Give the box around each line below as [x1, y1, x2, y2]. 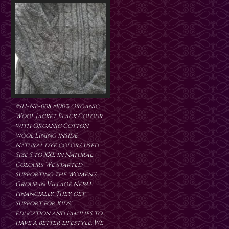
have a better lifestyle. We [15, 219, 103, 227]
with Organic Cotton [15, 122, 88, 130]
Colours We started [15, 161, 82, 169]
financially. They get [15, 190, 85, 198]
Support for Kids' [15, 199, 72, 208]
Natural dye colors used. [15, 141, 99, 150]
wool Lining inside [15, 131, 78, 140]
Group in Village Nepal [15, 180, 92, 189]
